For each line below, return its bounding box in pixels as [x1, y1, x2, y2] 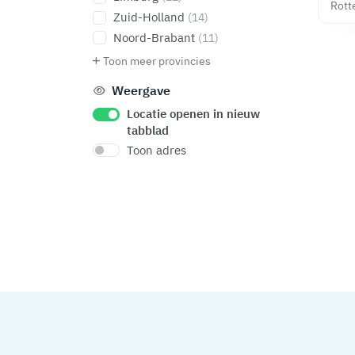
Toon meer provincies [103, 53, 211, 68]
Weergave [109, 82, 171, 98]
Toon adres [126, 142, 186, 158]
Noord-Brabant [113, 29, 198, 45]
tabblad [126, 122, 169, 138]
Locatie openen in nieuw [126, 105, 260, 121]
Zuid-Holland [113, 10, 188, 25]
